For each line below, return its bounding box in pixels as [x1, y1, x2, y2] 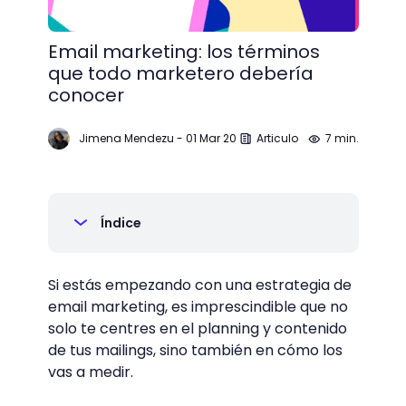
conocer [47, 82, 124, 108]
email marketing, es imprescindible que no [47, 296, 348, 317]
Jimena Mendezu [78, 130, 174, 146]
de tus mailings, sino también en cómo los [47, 340, 343, 361]
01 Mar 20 [185, 130, 237, 146]
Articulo [256, 130, 298, 146]
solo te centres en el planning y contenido [47, 318, 347, 339]
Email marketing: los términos [47, 39, 320, 64]
